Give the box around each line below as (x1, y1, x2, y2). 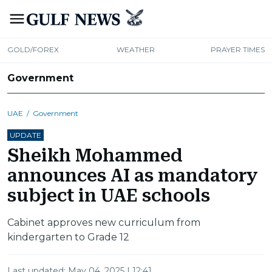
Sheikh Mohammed (7, 146, 183, 166)
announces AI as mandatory (7, 166, 258, 186)
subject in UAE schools (7, 186, 210, 206)
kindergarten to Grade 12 (7, 231, 129, 243)
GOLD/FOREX (7, 45, 59, 55)
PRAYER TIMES (210, 45, 265, 55)
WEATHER (117, 45, 155, 55)
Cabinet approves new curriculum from (7, 217, 200, 229)
